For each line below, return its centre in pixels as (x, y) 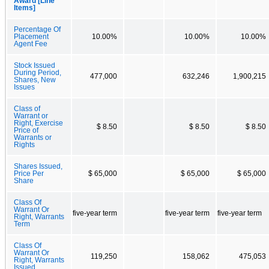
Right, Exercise (38, 123)
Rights (24, 144)
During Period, (38, 72)
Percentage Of (37, 29)
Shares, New (35, 80)
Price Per (29, 173)
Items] (25, 8)
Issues (24, 87)
